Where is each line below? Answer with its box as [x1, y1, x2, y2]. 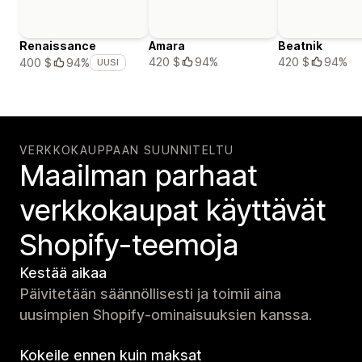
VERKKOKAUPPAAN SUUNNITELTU [19, 143, 234, 158]
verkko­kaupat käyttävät [19, 192, 326, 229]
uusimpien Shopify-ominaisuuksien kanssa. [19, 306, 312, 324]
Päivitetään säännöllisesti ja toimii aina [19, 285, 281, 303]
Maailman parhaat [19, 158, 257, 194]
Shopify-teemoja [19, 227, 238, 263]
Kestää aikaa [19, 264, 107, 282]
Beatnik [278, 39, 322, 53]
